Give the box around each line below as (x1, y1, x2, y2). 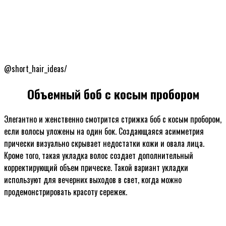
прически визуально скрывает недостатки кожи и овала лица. (4, 137, 204, 150)
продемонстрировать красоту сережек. (4, 186, 127, 198)
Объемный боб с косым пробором (27, 85, 199, 103)
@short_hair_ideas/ (4, 63, 67, 75)
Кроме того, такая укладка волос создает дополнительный (4, 149, 193, 162)
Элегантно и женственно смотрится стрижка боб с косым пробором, (4, 113, 221, 126)
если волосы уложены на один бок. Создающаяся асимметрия (4, 125, 204, 138)
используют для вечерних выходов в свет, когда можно (4, 174, 182, 186)
